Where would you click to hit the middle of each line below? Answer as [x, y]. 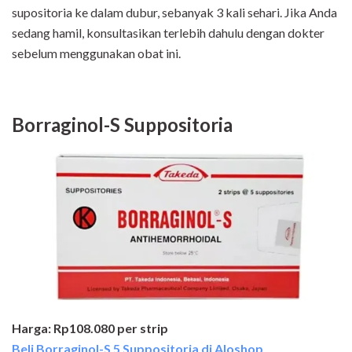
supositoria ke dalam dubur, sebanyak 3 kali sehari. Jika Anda [174, 13]
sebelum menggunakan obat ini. [96, 53]
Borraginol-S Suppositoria [122, 125]
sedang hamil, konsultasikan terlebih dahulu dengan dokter [168, 33]
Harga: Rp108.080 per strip [90, 328]
